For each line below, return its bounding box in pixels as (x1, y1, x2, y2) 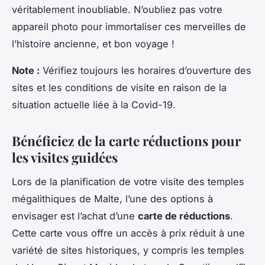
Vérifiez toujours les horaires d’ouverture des (40, 64, 251, 76)
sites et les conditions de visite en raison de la (12, 81, 227, 93)
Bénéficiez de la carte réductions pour (12, 131, 241, 150)
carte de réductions (138, 209, 230, 222)
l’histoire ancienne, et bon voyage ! (12, 37, 174, 50)
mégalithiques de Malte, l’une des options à (12, 192, 213, 205)
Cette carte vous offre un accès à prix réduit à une (12, 227, 245, 239)
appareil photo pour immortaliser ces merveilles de (12, 20, 246, 33)
